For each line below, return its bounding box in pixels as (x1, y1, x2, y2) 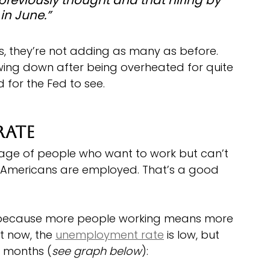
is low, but (164, 227, 222, 242)
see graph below (52, 243, 142, 259)
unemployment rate (55, 227, 164, 242)
